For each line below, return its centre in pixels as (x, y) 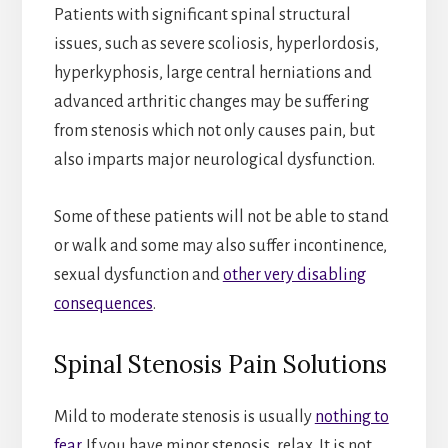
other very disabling (294, 274)
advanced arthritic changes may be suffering (211, 101)
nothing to (351, 416)
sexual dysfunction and (138, 274)
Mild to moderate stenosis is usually (184, 416)
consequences (103, 303)
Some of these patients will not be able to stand (221, 216)
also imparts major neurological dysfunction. (214, 159)
